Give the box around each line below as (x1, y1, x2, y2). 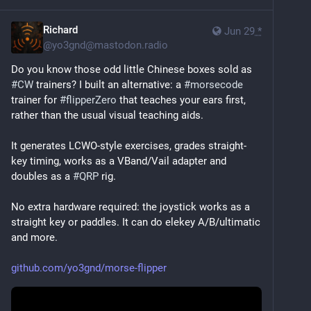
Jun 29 (224, 25, 255, 38)
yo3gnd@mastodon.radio (52, 39, 168, 52)
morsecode (190, 78, 243, 92)
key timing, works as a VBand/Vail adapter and (11, 155, 226, 168)
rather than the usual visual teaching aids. (11, 109, 203, 122)
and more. (11, 231, 58, 244)
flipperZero (66, 94, 117, 107)
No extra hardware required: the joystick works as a (11, 201, 250, 214)
